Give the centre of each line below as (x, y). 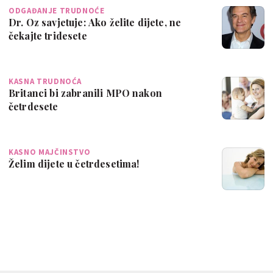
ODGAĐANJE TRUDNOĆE (57, 10)
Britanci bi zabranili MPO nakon (85, 93)
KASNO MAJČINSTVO (50, 152)
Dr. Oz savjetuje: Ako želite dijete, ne (95, 22)
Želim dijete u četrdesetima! (74, 163)
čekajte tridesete (48, 35)
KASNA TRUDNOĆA (45, 81)
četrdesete (34, 106)
